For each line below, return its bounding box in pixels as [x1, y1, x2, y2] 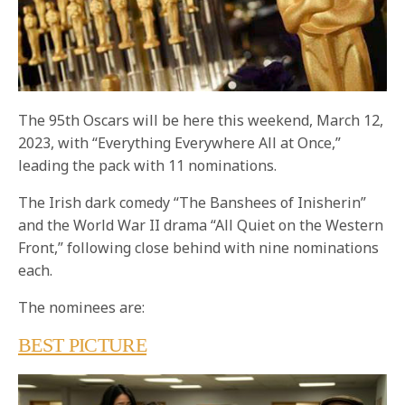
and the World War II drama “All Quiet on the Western [18, 214, 384, 235]
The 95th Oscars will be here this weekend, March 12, [18, 109, 384, 130]
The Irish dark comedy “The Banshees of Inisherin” [18, 192, 367, 212]
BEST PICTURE [18, 333, 147, 356]
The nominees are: [18, 297, 146, 317]
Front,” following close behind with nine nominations [18, 237, 380, 258]
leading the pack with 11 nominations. [18, 155, 278, 175]
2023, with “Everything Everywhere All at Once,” [18, 132, 342, 153]
